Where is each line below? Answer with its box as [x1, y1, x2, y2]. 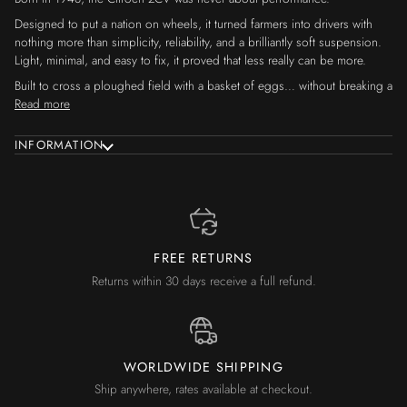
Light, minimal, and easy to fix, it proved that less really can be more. [15, 50, 366, 69]
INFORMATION [15, 135, 104, 154]
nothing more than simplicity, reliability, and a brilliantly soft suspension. [15, 32, 382, 51]
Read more [15, 94, 70, 113]
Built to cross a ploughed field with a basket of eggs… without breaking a [15, 75, 392, 94]
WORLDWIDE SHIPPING [123, 357, 284, 376]
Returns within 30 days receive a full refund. [91, 271, 316, 290]
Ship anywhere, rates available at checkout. [94, 379, 313, 398]
